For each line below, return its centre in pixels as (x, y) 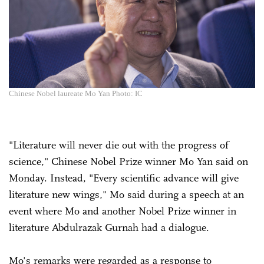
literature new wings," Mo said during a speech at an (126, 194)
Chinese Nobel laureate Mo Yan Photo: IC (76, 93)
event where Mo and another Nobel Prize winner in (123, 211)
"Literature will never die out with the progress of (119, 145)
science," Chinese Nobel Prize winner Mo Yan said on (128, 161)
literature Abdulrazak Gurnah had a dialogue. (109, 227)
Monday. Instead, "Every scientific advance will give (124, 178)
